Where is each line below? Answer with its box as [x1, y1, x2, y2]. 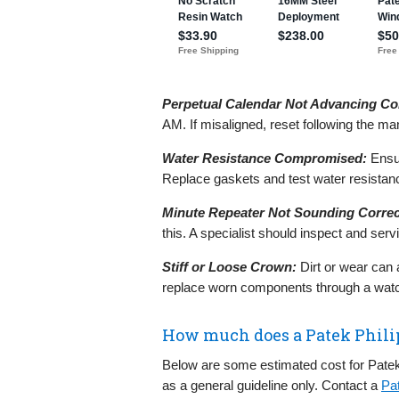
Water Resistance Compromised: [162, 150, 367, 166]
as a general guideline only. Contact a [162, 377, 381, 393]
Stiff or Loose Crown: [162, 258, 297, 274]
